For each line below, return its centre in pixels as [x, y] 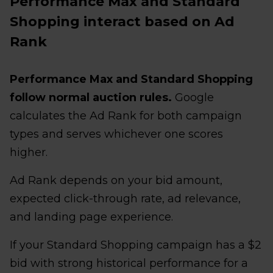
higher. [29, 152]
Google [193, 97]
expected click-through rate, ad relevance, [125, 198]
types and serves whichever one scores [116, 134]
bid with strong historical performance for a [129, 263]
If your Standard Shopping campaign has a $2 [136, 245]
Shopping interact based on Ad [122, 21]
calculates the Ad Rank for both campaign [126, 115]
